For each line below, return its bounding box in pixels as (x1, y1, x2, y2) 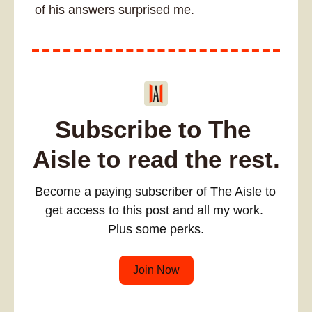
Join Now (132, 263, 180, 276)
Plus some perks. (108, 221, 204, 236)
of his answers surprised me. (35, 3, 198, 17)
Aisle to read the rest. (32, 145, 280, 173)
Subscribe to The (55, 115, 251, 143)
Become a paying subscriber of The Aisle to (35, 184, 276, 198)
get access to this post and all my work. (45, 203, 263, 217)
